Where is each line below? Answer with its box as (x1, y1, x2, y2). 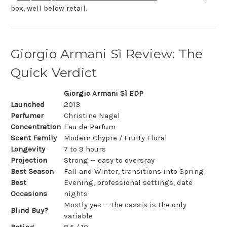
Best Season (11, 167, 54, 176)
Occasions (11, 189, 47, 199)
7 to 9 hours (64, 144, 106, 154)
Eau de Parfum (64, 122, 116, 132)
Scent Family (11, 133, 57, 143)
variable (64, 211, 93, 221)
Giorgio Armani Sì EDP (64, 89, 143, 98)
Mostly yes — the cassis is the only (64, 200, 186, 210)
